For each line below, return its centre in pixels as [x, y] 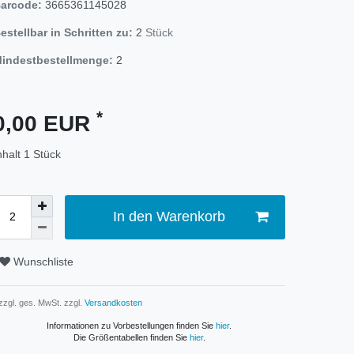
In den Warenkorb [169, 217]
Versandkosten [112, 302]
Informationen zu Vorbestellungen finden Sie [131, 325]
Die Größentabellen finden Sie [131, 337]
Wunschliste [43, 262]
